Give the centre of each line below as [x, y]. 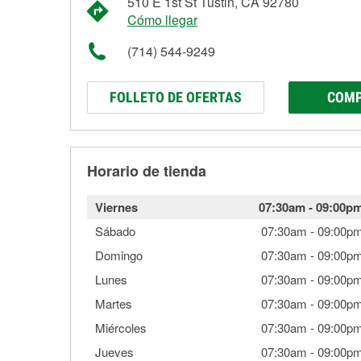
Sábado [115, 231]
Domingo [119, 255]
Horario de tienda [147, 171]
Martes [114, 303]
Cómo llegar [162, 20]
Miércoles [121, 328]
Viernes [116, 207]
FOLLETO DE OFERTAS [176, 97]
